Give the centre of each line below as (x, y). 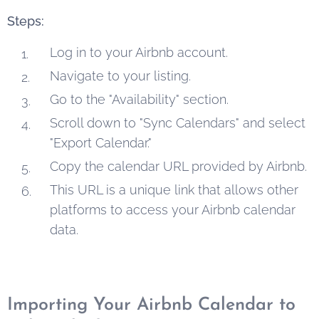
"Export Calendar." (101, 142)
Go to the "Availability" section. (139, 99)
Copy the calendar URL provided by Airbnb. (178, 166)
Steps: (26, 21)
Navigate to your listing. (120, 75)
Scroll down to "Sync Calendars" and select (178, 122)
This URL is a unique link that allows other (174, 189)
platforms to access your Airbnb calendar (173, 209)
